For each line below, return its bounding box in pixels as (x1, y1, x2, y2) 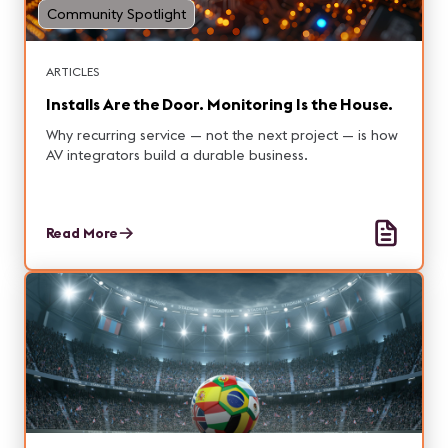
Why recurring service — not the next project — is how (46, 126, 398, 144)
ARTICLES (46, 64, 99, 79)
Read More (46, 224, 118, 242)
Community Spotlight (47, 5, 186, 23)
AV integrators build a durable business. (46, 146, 308, 164)
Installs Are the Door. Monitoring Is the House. (46, 94, 393, 114)
